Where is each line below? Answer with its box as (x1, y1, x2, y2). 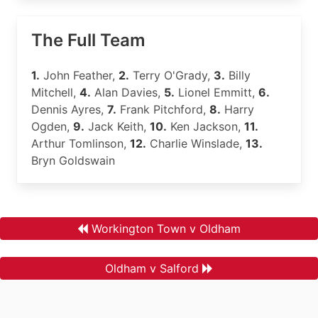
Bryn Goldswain (31, 153, 115, 168)
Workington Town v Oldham (92, 221, 241, 236)
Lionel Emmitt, (175, 85, 258, 99)
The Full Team (31, 30, 146, 50)
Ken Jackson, (167, 119, 244, 133)
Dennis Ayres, (31, 102, 107, 116)
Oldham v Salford (105, 261, 199, 275)
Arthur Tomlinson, (31, 136, 130, 150)
